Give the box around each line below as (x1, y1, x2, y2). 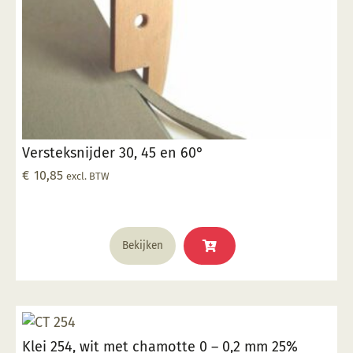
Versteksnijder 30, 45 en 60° (22, 144, 203, 162)
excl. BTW (66, 170, 110, 182)
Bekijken (122, 239, 163, 252)
